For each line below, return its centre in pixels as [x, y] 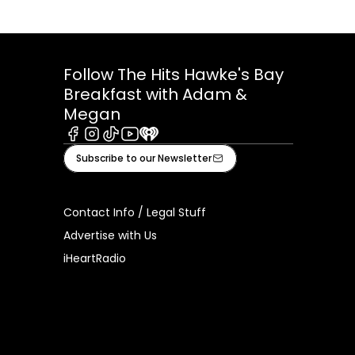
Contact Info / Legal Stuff [135, 212]
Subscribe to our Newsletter [144, 158]
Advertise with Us [110, 235]
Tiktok [120, 149]
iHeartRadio [95, 258]
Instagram [114, 149]
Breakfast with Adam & [155, 94]
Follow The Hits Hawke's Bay [174, 74]
